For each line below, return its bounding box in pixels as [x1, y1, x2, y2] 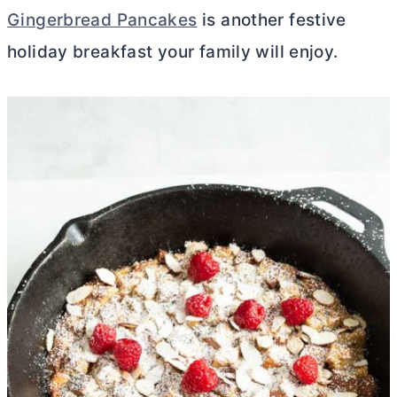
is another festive [197, 10, 346, 31]
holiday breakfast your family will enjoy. [7, 42, 339, 63]
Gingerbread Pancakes [7, 10, 198, 31]
